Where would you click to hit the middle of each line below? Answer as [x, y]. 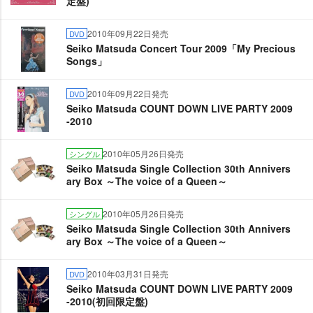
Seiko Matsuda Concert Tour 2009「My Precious [181, 48]
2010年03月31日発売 [128, 274]
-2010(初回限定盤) [107, 301]
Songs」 [87, 61]
